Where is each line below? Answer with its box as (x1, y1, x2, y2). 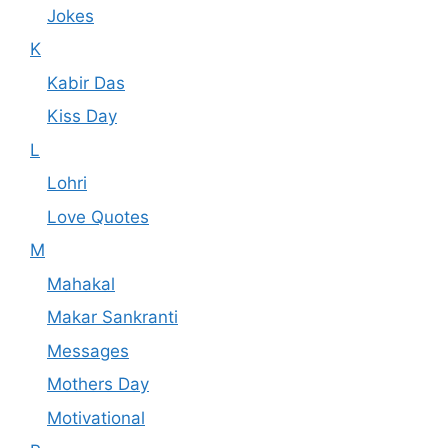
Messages (47, 340, 129, 361)
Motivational (47, 407, 145, 428)
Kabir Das (47, 72, 125, 93)
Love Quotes (47, 206, 149, 227)
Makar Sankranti (47, 307, 178, 328)
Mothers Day (47, 374, 149, 395)
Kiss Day (47, 106, 117, 127)
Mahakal (47, 273, 115, 294)
